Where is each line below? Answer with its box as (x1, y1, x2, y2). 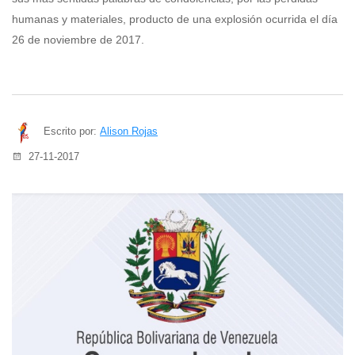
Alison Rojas (100, 125, 158, 138)
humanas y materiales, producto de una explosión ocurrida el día (12, 13, 338, 26)
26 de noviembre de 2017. (12, 33, 144, 47)
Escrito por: (44, 125, 97, 138)
